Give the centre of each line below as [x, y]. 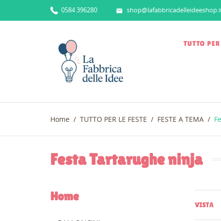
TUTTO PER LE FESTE [113, 119]
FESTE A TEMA [181, 119]
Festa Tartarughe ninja [127, 159]
